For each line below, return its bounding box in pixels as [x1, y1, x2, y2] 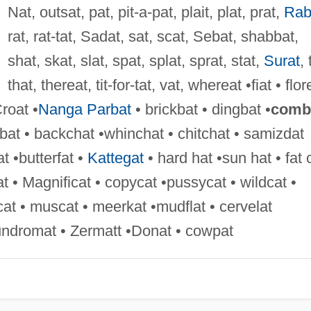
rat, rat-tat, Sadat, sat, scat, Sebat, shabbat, [7, 27, 299, 45]
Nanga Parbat [37, 100, 131, 118]
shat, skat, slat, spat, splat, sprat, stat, [7, 51, 264, 69]
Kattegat [87, 149, 144, 167]
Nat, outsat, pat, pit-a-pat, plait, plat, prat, [7, 3, 284, 21]
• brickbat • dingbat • [131, 100, 271, 118]
